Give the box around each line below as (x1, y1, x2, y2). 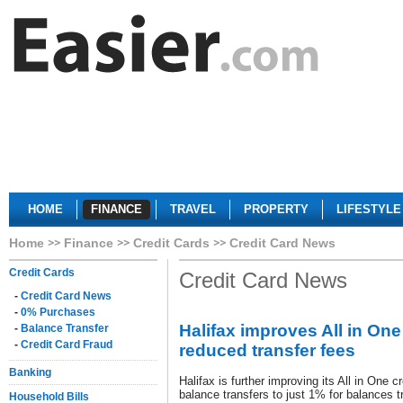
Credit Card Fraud (21, 338, 112, 351)
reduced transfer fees (179, 341, 355, 360)
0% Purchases (21, 306, 95, 318)
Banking (9, 366, 51, 379)
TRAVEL (170, 202, 216, 216)
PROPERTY (244, 202, 309, 216)
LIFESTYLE (336, 202, 401, 216)
